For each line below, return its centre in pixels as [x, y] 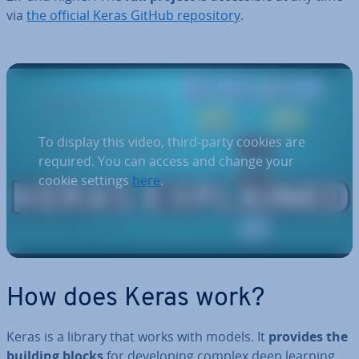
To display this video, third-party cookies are [172, 141]
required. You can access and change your [166, 161]
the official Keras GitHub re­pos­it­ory [133, 15]
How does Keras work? [135, 299]
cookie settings [85, 180]
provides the [308, 337]
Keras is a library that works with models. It [137, 337]
